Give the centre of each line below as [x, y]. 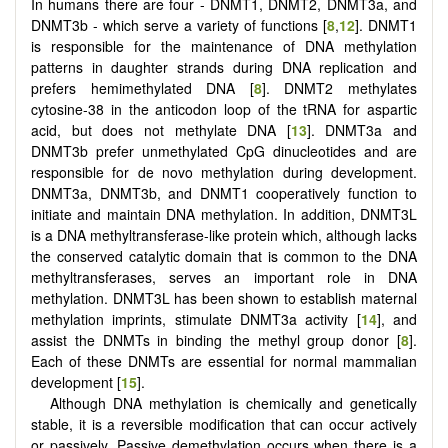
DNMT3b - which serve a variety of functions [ [179, 24]
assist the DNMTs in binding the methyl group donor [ [216, 339]
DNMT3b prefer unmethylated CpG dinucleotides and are [224, 150]
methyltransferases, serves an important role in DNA [224, 276]
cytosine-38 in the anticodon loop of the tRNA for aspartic [224, 108]
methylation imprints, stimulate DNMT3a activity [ [196, 318]
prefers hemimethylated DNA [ [142, 87]
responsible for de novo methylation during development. [224, 171]
